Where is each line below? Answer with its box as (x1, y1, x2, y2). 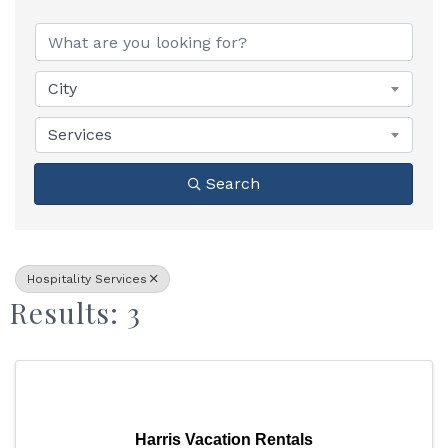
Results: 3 (10, 294, 141, 331)
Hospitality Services (27, 272, 147, 286)
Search (205, 174, 260, 193)
